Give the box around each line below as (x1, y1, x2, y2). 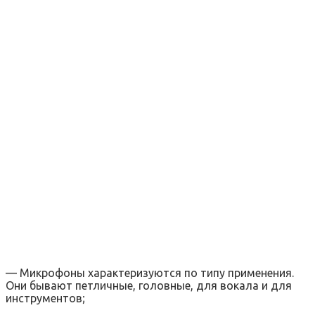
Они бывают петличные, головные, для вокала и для (6, 278, 292, 292)
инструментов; (6, 291, 85, 304)
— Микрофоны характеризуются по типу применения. (6, 266, 294, 279)
